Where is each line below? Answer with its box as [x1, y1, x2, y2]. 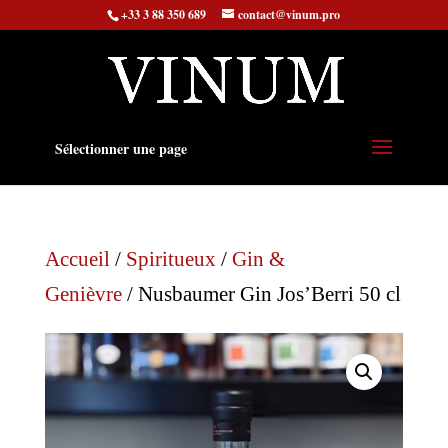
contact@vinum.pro [238, 6, 341, 23]
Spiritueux [125, 247, 216, 271]
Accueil [44, 247, 110, 271]
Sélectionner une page [54, 138, 187, 159]
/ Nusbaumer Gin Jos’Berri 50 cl [121, 282, 401, 306]
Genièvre [44, 282, 122, 306]
